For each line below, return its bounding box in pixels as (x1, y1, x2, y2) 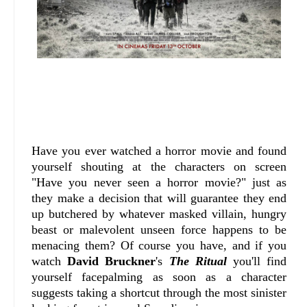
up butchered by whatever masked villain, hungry (32, 207, 287, 221)
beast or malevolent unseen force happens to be (32, 223, 287, 237)
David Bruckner (67, 254, 156, 269)
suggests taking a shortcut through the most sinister (32, 286, 287, 300)
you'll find (226, 254, 287, 269)
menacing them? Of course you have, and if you (32, 238, 287, 253)
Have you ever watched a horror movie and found (32, 144, 287, 158)
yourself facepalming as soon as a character (32, 270, 287, 284)
